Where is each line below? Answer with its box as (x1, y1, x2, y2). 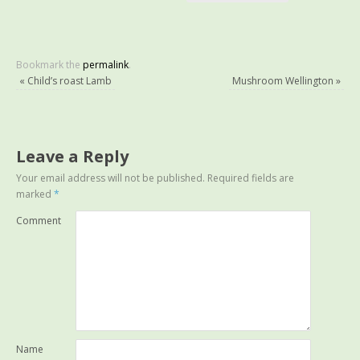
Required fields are (205, 170, 295, 185)
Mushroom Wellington (231, 73, 336, 88)
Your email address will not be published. (16, 170, 206, 185)
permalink (83, 57, 129, 72)
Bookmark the (16, 57, 84, 72)
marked (16, 186, 55, 201)
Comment (16, 213, 62, 227)
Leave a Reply (16, 145, 129, 167)
